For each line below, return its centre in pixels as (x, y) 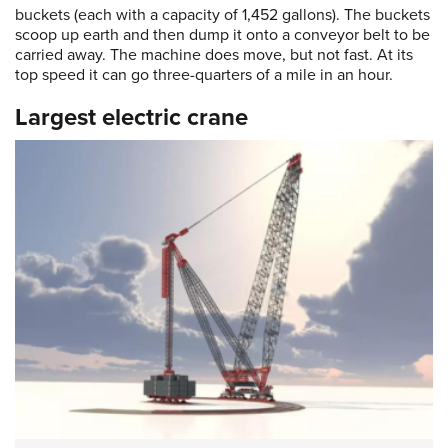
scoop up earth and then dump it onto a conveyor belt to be (222, 35)
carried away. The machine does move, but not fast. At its (214, 55)
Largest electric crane (131, 118)
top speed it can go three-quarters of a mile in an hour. (206, 75)
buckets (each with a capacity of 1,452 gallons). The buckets (222, 15)
